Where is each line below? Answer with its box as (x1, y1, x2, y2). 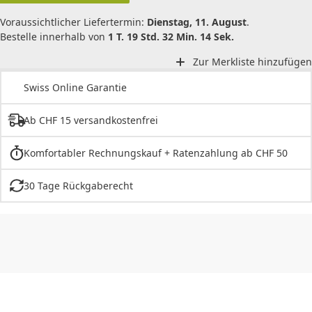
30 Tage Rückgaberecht (23, 179, 133, 193)
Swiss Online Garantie (24, 81, 127, 95)
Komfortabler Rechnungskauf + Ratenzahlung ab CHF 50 (23, 146, 288, 160)
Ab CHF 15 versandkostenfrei (23, 114, 158, 127)
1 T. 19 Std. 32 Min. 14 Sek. (108, 29, 234, 43)
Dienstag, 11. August (147, 15, 247, 29)
